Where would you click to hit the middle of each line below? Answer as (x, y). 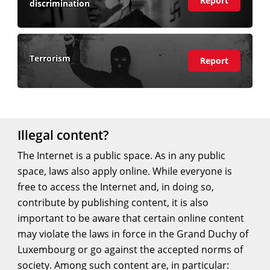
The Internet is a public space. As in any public (122, 155)
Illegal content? (64, 135)
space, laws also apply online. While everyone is (125, 171)
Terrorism (50, 58)
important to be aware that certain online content (131, 218)
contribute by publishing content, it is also (113, 202)
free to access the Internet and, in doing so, (116, 187)
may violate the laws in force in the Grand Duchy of (133, 234)
